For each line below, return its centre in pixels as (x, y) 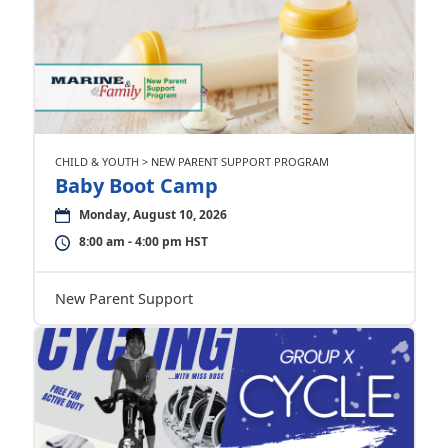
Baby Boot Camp (136, 185)
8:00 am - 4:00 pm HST (143, 241)
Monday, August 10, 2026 (152, 214)
